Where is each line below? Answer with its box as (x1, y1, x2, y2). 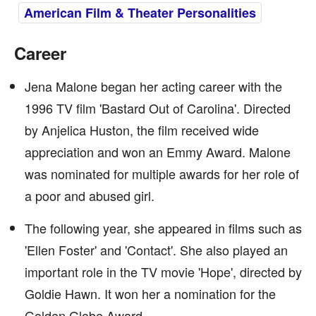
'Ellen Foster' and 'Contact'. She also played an (25, 241, 288, 259)
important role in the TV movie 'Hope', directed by (25, 262, 302, 281)
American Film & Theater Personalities (24, 4, 256, 22)
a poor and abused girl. (25, 186, 154, 205)
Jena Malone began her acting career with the (25, 77, 282, 95)
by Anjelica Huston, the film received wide (25, 121, 259, 139)
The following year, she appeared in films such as (25, 219, 302, 237)
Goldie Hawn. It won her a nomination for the (25, 284, 276, 303)
